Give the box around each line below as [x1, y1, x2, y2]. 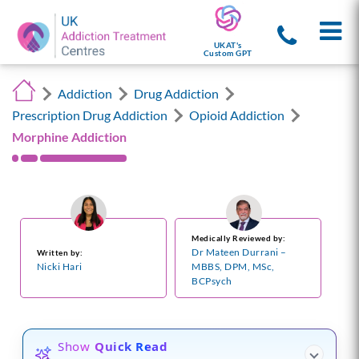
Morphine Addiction [11, 128, 127, 144]
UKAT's [213, 40, 242, 50]
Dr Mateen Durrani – [192, 246, 287, 259]
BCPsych [192, 275, 232, 288]
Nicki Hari [36, 260, 83, 273]
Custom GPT [203, 48, 252, 58]
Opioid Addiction [188, 107, 284, 123]
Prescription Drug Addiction [11, 107, 167, 123]
